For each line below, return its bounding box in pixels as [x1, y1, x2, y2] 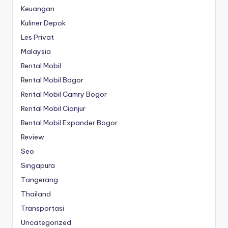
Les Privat [21, 32, 54, 42]
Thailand [21, 189, 51, 198]
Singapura [21, 160, 55, 170]
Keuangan [21, 4, 54, 13]
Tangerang [21, 175, 58, 184]
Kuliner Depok [21, 18, 66, 27]
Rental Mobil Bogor [21, 75, 83, 84]
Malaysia [21, 46, 51, 56]
